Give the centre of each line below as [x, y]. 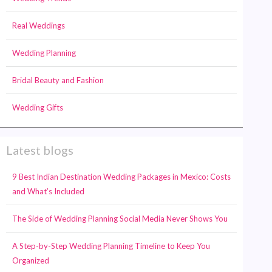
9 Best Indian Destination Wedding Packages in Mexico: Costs [121, 176]
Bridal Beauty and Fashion [58, 80]
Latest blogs [40, 150]
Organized [31, 260]
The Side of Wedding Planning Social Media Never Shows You [120, 218]
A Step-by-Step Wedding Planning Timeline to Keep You [111, 246]
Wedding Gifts [38, 107]
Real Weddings [39, 25]
